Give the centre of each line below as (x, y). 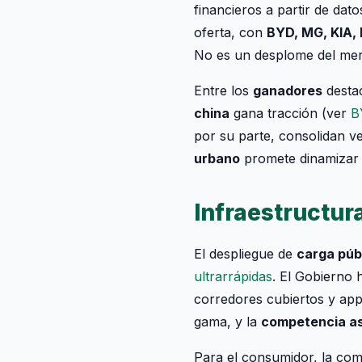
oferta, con (230, 32)
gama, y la (227, 322)
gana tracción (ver (290, 113)
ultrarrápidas (233, 276)
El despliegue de (245, 254)
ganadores (288, 90)
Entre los (223, 90)
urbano (217, 158)
